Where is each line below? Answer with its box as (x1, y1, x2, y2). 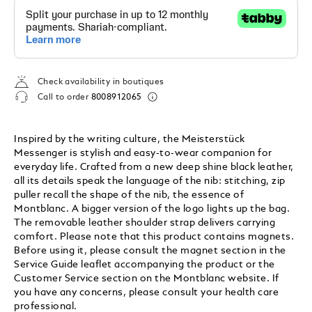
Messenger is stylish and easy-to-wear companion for (14, 148, 272, 158)
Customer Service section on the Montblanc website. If (14, 273, 279, 283)
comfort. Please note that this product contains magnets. (14, 231, 295, 242)
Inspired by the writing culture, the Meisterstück (14, 134, 245, 144)
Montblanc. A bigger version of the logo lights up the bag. (14, 203, 290, 214)
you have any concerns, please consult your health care (14, 287, 279, 297)
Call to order (38, 93, 91, 102)
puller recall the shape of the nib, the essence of (14, 189, 244, 200)
